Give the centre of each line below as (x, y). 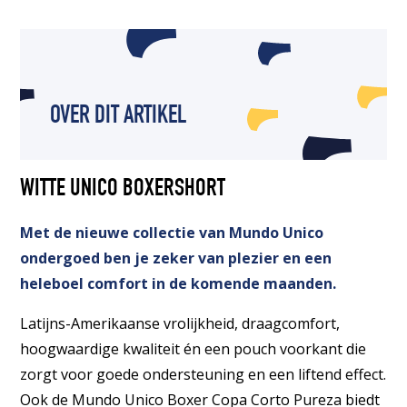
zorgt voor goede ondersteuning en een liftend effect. (203, 374)
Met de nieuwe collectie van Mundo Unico (172, 232)
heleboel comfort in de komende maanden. (179, 283)
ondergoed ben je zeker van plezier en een (176, 258)
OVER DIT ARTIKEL (118, 118)
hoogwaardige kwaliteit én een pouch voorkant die (194, 348)
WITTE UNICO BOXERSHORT (123, 190)
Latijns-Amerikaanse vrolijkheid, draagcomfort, (180, 323)
